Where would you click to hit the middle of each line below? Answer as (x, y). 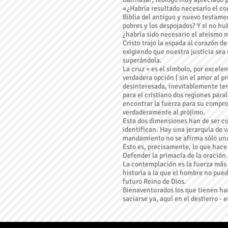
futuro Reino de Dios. (154, 181)
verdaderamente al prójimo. (164, 112)
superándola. (142, 60)
